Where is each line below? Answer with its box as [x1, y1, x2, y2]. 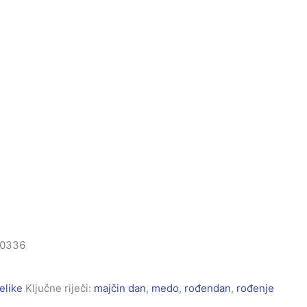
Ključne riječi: [25, 282, 91, 295]
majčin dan [94, 282, 146, 295]
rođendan [184, 282, 231, 295]
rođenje [236, 282, 274, 295]
